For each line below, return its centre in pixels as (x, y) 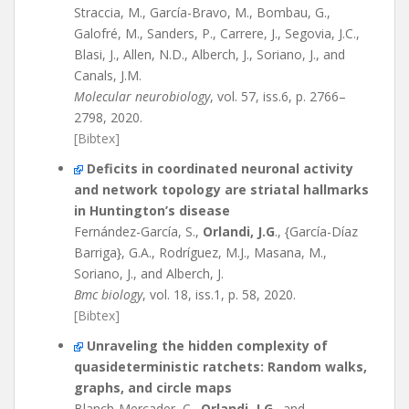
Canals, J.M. (108, 75)
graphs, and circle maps (153, 388)
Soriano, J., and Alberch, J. (149, 273)
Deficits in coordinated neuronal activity (220, 168)
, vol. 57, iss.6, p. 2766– (278, 96)
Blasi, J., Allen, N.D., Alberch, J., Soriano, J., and (210, 54)
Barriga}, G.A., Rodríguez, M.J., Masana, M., (200, 252)
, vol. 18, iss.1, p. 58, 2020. (219, 294)
